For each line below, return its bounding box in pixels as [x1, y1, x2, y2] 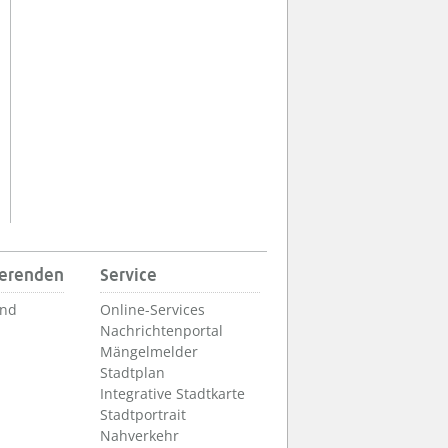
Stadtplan [100, 362, 165, 382]
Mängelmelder [100, 341, 198, 361]
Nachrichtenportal [100, 320, 223, 340]
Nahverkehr [100, 425, 179, 445]
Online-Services [100, 299, 205, 319]
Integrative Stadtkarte [100, 383, 245, 403]
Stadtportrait [100, 404, 186, 424]
